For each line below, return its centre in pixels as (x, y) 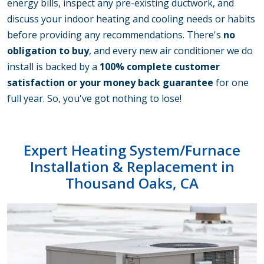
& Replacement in (173, 167)
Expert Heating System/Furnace (132, 150)
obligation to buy (48, 51)
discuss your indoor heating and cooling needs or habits (131, 19)
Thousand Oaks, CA (132, 183)
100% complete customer (160, 67)
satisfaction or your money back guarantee (110, 83)
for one (231, 83)
